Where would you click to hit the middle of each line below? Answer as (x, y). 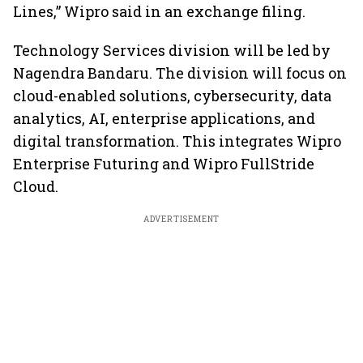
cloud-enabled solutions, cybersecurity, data (172, 96)
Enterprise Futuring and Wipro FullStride (164, 164)
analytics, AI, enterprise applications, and (164, 118)
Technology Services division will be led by (172, 50)
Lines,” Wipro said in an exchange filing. (159, 11)
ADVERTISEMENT (181, 219)
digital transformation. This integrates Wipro (177, 141)
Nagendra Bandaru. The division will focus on (180, 73)
